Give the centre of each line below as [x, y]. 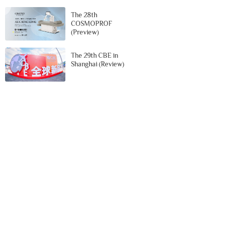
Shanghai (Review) [98, 64]
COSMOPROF [92, 23]
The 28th [84, 15]
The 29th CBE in [95, 56]
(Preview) [85, 32]
